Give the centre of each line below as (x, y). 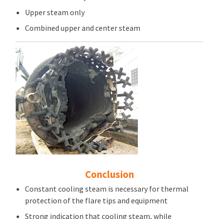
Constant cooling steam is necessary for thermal (107, 188)
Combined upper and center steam (83, 28)
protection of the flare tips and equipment (97, 200)
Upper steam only (55, 12)
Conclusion (109, 174)
